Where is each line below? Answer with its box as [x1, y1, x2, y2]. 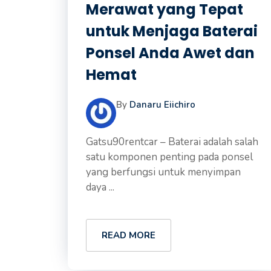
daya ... [86, 180, 114, 194]
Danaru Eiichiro [129, 99, 195, 111]
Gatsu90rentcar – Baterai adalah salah [86, 135, 258, 149]
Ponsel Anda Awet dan [86, 43, 255, 63]
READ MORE [102, 229, 155, 241]
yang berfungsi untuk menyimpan [86, 165, 241, 179]
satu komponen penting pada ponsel [86, 150, 253, 164]
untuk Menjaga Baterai [86, 21, 258, 41]
